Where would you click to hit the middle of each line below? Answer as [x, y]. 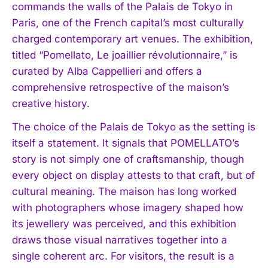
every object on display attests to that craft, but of [133, 175]
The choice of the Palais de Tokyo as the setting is [134, 127]
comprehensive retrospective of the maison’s [121, 87]
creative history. [51, 103]
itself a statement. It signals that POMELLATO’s [126, 143]
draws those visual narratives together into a [120, 240]
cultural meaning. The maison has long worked [124, 191]
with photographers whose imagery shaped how [128, 207]
